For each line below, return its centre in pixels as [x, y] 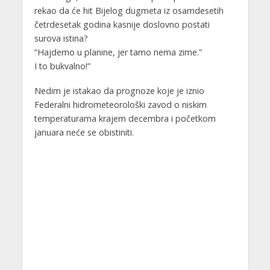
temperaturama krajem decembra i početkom [125, 118]
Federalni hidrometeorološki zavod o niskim [120, 104]
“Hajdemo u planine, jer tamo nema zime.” [118, 52]
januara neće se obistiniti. [84, 132]
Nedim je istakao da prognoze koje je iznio [119, 90]
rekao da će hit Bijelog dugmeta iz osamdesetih [129, 11]
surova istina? [61, 39]
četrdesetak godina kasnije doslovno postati [122, 25]
